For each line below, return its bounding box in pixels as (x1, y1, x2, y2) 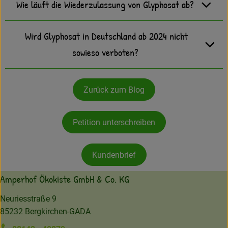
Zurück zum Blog (83, 84, 145, 95)
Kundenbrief (92, 150, 136, 160)
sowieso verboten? (72, 45, 140, 60)
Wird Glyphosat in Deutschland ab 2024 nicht (24, 29, 188, 43)
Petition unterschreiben (73, 117, 155, 127)
